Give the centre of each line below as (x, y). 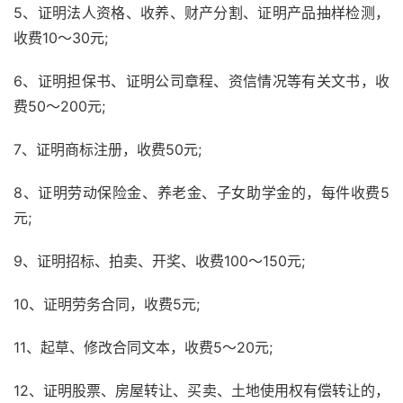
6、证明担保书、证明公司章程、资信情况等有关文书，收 (201, 81)
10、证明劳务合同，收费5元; (107, 304)
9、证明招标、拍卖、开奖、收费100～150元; (159, 261)
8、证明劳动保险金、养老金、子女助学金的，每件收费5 (201, 193)
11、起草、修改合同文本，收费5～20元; (143, 348)
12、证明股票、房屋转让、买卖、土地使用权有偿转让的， (201, 391)
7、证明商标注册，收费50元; (107, 150)
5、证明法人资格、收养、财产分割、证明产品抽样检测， (201, 13)
